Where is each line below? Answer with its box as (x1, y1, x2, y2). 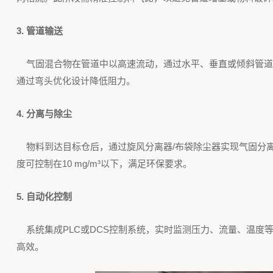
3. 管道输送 (16, 26, 63, 36)
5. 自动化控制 (16, 191, 72, 202)
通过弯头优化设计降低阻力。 (16, 76, 135, 86)
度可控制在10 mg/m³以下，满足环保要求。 (16, 158, 192, 169)
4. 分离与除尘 (16, 108, 74, 119)
